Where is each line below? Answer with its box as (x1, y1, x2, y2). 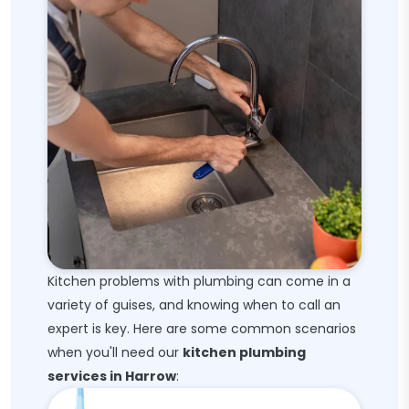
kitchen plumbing (183, 343, 306, 362)
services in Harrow (47, 367, 176, 385)
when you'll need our (47, 343, 183, 362)
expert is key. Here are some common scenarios (47, 320, 356, 338)
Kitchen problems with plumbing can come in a (47, 272, 351, 290)
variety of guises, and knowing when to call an (47, 296, 341, 314)
